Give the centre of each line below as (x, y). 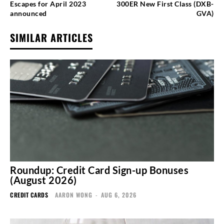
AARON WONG (74, 194)
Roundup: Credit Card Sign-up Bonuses (99, 170)
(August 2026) (43, 180)
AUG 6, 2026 (119, 194)
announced (28, 13)
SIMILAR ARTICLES (51, 37)
